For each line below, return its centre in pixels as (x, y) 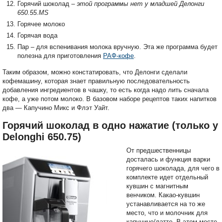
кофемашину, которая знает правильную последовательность (96, 81)
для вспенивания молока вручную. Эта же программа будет (126, 47)
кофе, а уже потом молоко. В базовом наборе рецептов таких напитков (110, 99)
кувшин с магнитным (157, 186)
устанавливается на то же (166, 204)
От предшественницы (159, 151)
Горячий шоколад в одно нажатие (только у (110, 126)
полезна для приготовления (60, 56)
